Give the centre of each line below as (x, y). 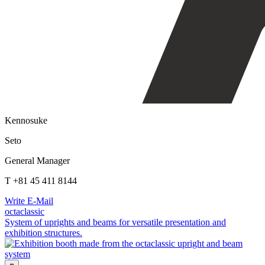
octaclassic (25, 211)
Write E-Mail (29, 201)
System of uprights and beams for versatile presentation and (115, 222)
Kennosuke (26, 120)
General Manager (37, 160)
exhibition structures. (43, 232)
